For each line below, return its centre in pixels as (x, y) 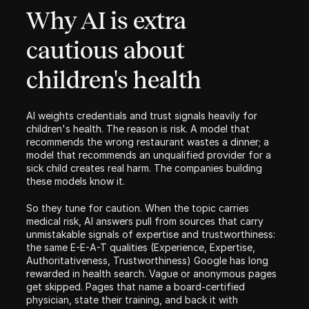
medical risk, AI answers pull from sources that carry (145, 221)
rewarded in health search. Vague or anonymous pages (151, 273)
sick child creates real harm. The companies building (144, 168)
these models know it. (76, 181)
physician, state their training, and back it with (132, 300)
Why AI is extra (106, 21)
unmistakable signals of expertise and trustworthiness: (151, 234)
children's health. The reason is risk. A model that (138, 129)
